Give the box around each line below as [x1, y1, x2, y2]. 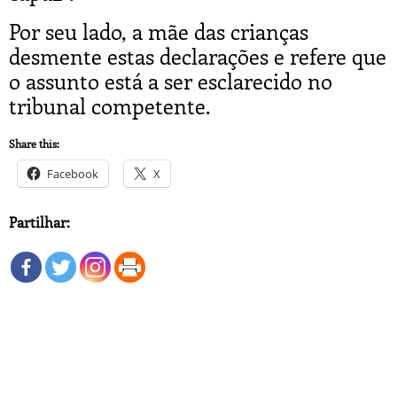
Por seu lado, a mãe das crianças [9, 16, 308, 45]
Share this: [9, 136, 59, 151]
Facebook [47, 165, 98, 182]
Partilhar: [9, 212, 70, 231]
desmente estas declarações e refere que [9, 41, 386, 70]
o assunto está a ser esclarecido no [9, 66, 332, 95]
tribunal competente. [9, 90, 211, 120]
